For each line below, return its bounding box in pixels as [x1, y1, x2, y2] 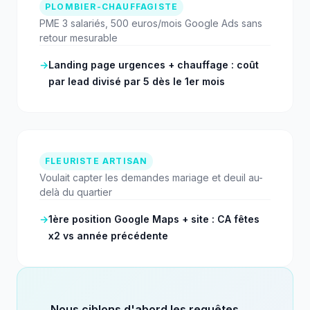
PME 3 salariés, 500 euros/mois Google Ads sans [39, 17, 262, 30]
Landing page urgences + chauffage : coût [48, 59, 259, 71]
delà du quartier [39, 186, 112, 199]
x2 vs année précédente [48, 230, 168, 242]
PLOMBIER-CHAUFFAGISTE [45, 1, 179, 12]
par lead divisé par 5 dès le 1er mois [48, 75, 225, 88]
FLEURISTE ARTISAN [45, 156, 148, 167]
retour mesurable [39, 32, 118, 44]
